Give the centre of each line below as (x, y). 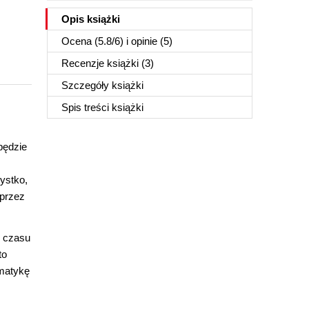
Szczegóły (87, 85)
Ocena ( (80, 41)
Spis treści (87, 107)
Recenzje (84, 63)
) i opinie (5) (146, 41)
